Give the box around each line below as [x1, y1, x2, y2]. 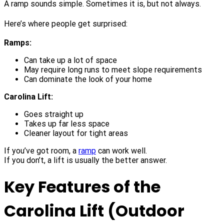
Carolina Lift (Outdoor [4, 199, 184, 222]
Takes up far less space [24, 119, 109, 129]
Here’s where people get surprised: [4, 19, 127, 29]
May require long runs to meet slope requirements [24, 65, 202, 75]
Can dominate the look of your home [24, 74, 152, 84]
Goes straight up [24, 109, 83, 119]
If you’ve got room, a [4, 146, 78, 156]
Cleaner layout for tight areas [24, 128, 128, 138]
